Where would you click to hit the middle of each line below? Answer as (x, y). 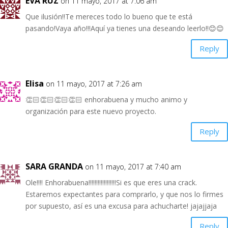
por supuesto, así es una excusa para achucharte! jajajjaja (121, 206)
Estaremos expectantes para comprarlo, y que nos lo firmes (124, 194)
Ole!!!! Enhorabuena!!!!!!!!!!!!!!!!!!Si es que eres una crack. (111, 182)
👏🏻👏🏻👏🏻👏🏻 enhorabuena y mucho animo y (106, 99)
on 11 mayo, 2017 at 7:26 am (94, 83)
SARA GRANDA (54, 166)
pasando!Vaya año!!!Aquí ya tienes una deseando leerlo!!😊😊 (125, 28)
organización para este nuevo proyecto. (91, 111)
